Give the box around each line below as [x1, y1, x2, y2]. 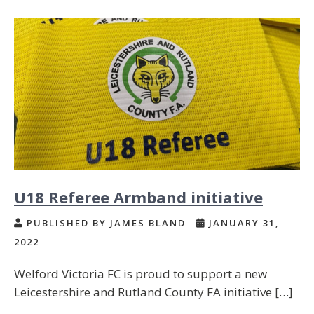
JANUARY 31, [205, 217, 280, 230]
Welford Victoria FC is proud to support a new [14, 266, 267, 282]
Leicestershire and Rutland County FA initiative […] [14, 284, 293, 301]
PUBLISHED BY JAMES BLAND [23, 217, 189, 230]
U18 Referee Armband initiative [14, 186, 263, 208]
